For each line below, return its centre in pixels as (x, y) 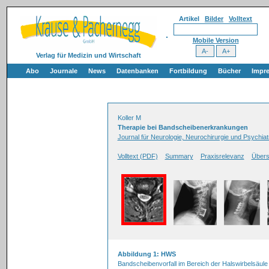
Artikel (192, 19)
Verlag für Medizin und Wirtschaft (88, 55)
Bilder (214, 19)
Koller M (129, 118)
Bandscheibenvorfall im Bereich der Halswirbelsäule (192, 264)
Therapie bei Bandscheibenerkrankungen (183, 127)
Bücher (229, 71)
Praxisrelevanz (222, 156)
